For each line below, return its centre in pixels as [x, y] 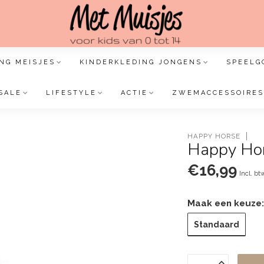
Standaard [217, 224]
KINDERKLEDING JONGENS [141, 62]
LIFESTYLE [71, 93]
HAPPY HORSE [214, 136]
